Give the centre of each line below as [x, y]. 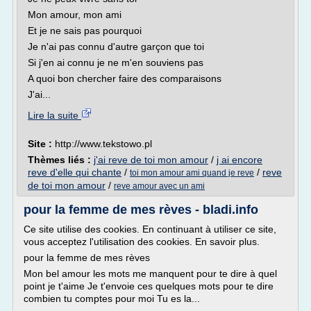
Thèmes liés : [61, 160]
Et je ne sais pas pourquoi [85, 31]
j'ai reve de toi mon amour [151, 160]
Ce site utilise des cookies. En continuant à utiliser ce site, [150, 229]
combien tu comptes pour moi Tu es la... [112, 299]
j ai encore [239, 160]
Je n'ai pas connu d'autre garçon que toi [116, 47]
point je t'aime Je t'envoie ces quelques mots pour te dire [149, 286]
